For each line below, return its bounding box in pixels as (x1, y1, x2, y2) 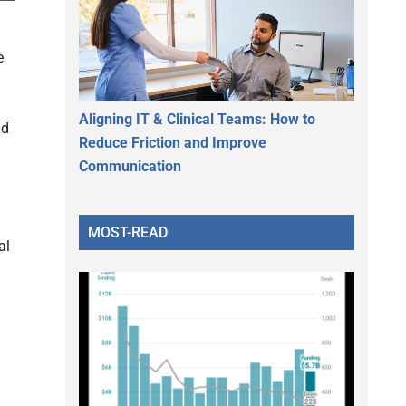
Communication (79, 157, 181, 175)
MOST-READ (88, 223, 168, 241)
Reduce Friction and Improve (79, 133, 266, 151)
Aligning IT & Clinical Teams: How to (79, 110, 315, 128)
